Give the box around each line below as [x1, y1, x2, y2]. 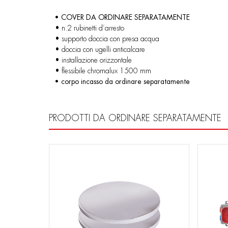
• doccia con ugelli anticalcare [55, 45, 145, 53]
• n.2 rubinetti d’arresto [55, 24, 124, 32]
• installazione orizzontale [55, 56, 132, 64]
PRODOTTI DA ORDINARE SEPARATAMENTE [49, 113, 221, 123]
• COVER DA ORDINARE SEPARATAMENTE [55, 13, 190, 21]
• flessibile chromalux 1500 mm [55, 67, 151, 74]
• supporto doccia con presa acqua [55, 35, 159, 42]
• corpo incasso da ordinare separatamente [55, 77, 190, 85]
